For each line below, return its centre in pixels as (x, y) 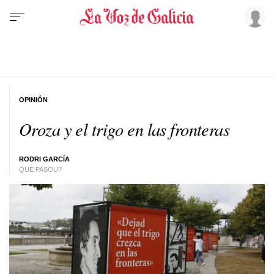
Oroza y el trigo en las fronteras (124, 129)
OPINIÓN (33, 99)
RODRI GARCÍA (44, 159)
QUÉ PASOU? (40, 169)
